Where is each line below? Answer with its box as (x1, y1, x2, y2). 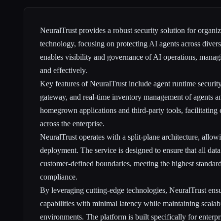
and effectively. (40, 66, 87, 74)
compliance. (40, 172, 77, 181)
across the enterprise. (40, 119, 105, 128)
